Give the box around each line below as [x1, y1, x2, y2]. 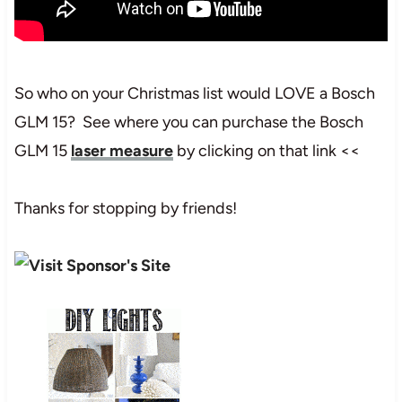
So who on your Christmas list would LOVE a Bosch [13, 83, 375, 103]
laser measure [70, 140, 173, 161]
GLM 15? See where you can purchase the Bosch [13, 111, 363, 132]
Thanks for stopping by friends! [13, 197, 237, 218]
